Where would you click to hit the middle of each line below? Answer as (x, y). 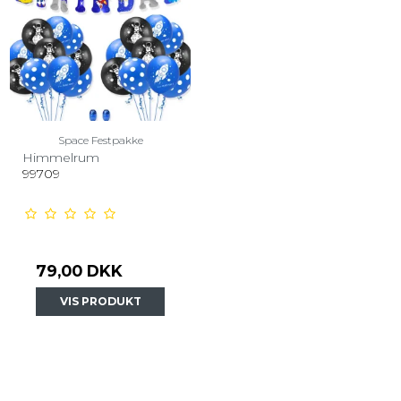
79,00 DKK (79, 270)
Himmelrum (61, 157)
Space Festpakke (100, 140)
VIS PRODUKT (100, 301)
